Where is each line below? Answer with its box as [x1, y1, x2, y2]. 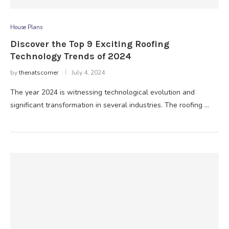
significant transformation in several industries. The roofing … [10, 100, 209, 110]
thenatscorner [19, 68, 58, 77]
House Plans [10, 24, 42, 31]
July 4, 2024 [72, 68, 105, 77]
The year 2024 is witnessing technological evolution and [10, 87, 195, 97]
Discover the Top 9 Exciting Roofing [10, 38, 169, 50]
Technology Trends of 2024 [10, 51, 131, 62]
